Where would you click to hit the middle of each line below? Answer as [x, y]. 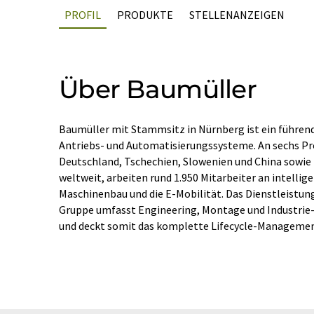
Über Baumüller [158, 89]
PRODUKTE [145, 15]
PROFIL [83, 15]
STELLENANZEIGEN [237, 15]
